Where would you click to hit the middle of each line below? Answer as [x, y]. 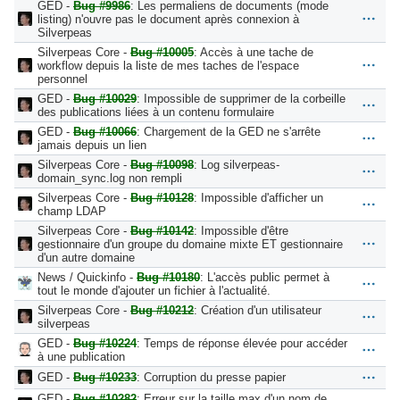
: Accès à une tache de [254, 52]
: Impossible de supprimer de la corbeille [241, 98]
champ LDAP [72, 211]
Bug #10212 [162, 310]
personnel [62, 79]
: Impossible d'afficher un [258, 197]
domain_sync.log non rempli [110, 178]
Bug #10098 [162, 164]
